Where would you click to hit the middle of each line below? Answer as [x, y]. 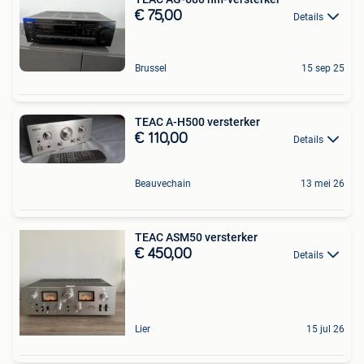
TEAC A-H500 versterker [197, 121]
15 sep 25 [323, 68]
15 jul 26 [325, 329]
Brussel [151, 68]
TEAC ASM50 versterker [196, 237]
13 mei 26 [323, 183]
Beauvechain [163, 183]
